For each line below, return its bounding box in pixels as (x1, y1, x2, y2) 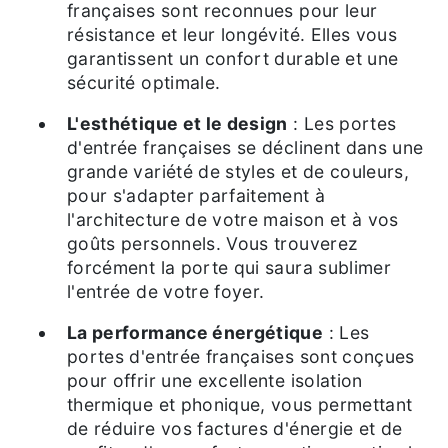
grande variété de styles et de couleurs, (67, 161, 410, 183)
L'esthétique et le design (79, 113, 288, 135)
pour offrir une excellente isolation (67, 370, 363, 392)
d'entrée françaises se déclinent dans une (67, 137, 424, 159)
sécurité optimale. (67, 72, 221, 94)
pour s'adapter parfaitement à (67, 185, 326, 207)
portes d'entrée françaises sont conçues (67, 346, 415, 368)
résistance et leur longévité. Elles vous (67, 24, 398, 46)
